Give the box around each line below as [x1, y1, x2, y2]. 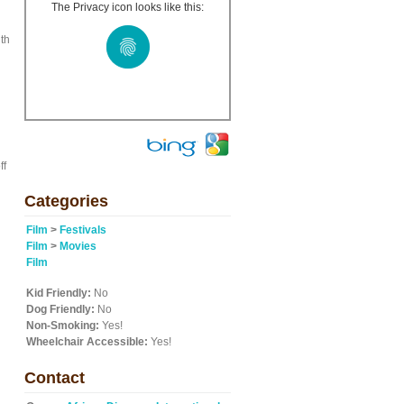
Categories [24, 192, 108, 210]
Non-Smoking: [26, 319, 99, 332]
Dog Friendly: [26, 303, 95, 316]
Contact [24, 369, 85, 387]
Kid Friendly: [26, 287, 91, 299]
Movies [60, 240, 96, 252]
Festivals [60, 224, 106, 236]
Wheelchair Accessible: [26, 335, 148, 348]
